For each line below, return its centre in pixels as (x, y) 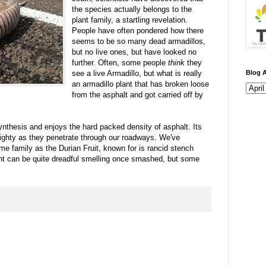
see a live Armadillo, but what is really (137, 74)
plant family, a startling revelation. (130, 20)
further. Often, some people (119, 63)
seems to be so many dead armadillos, (139, 42)
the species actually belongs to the (132, 9)
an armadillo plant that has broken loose (141, 84)
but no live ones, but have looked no (134, 52)
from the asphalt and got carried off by (138, 95)
